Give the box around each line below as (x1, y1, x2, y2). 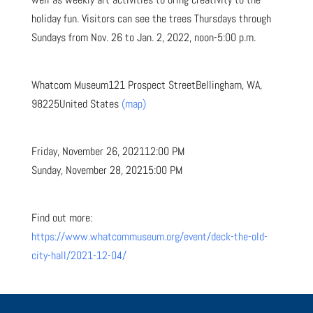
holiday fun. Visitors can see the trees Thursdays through (31, 11, 271, 26)
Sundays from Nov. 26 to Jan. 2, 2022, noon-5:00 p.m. (31, 30, 256, 45)
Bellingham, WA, (195, 78, 262, 92)
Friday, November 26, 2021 (31, 144, 145, 159)
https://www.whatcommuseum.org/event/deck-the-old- (31, 229, 268, 244)
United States (59, 96, 119, 111)
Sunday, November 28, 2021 (31, 163, 148, 177)
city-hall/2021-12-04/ (31, 248, 126, 263)
